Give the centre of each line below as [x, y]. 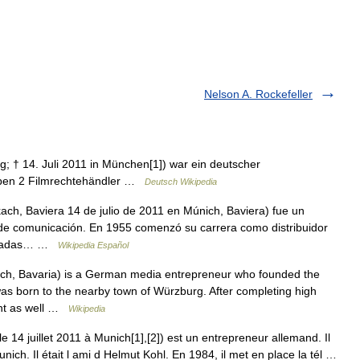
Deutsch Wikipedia [181, 182]
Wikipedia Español [93, 245]
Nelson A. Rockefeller [258, 94]
